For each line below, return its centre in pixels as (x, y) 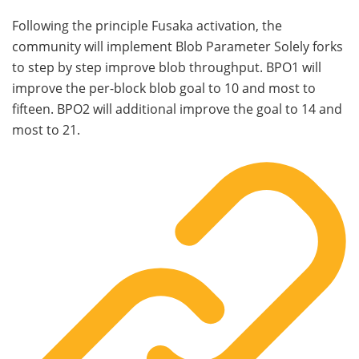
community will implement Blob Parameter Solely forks (177, 47)
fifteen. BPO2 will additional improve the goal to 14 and (177, 109)
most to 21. (46, 130)
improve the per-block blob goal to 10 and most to (164, 89)
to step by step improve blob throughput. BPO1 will (167, 68)
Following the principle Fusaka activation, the (147, 26)
